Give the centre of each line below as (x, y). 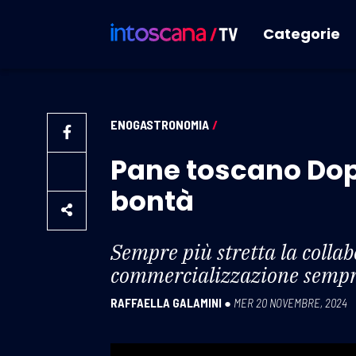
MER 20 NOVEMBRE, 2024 (290, 302)
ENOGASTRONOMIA (160, 124)
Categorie (302, 34)
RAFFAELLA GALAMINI (166, 302)
